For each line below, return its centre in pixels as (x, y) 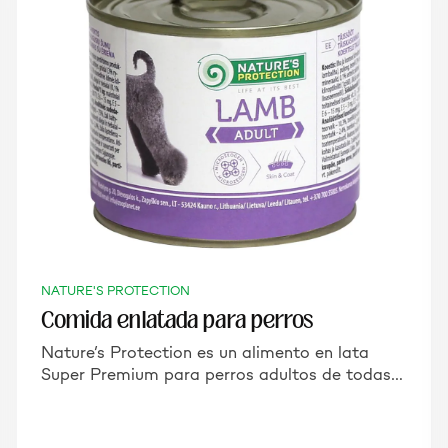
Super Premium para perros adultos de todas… (221, 374)
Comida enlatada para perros (176, 320)
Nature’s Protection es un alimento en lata (204, 352)
